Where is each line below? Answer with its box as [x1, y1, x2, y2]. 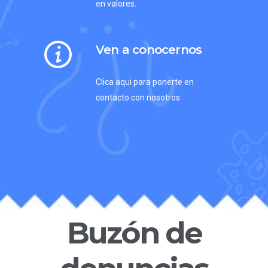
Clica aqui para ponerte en [96, 77, 194, 87]
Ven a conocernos [96, 42, 202, 57]
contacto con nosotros [96, 92, 180, 102]
